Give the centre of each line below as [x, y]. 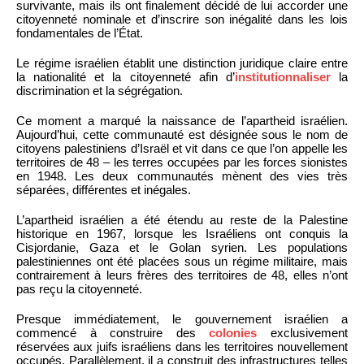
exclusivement [303, 332]
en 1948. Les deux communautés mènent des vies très [182, 175]
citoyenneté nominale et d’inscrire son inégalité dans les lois [182, 19]
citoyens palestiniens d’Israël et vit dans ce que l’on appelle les [182, 148]
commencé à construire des [113, 332]
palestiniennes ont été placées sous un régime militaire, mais [182, 261]
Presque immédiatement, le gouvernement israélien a [182, 318]
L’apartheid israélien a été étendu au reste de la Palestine [182, 219]
